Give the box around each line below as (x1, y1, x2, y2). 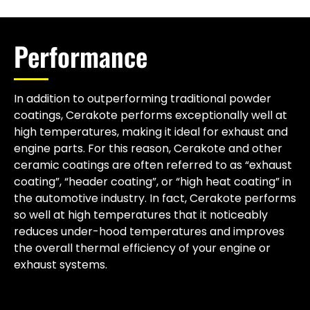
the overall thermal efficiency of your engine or (14, 239, 271, 256)
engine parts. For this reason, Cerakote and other (14, 140, 282, 156)
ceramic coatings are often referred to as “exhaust (14, 156, 292, 173)
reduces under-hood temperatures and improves (14, 223, 284, 239)
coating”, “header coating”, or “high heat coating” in (14, 173, 291, 190)
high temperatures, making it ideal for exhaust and (14, 123, 288, 140)
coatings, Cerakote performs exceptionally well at (14, 107, 287, 123)
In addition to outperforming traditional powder (14, 90, 271, 107)
